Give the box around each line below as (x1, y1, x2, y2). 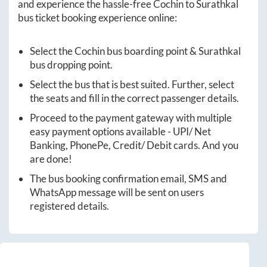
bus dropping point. (30, 58, 113, 71)
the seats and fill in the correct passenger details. (30, 91, 239, 104)
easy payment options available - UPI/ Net (30, 125, 211, 138)
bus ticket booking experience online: (18, 11, 177, 24)
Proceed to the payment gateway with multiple (30, 111, 232, 124)
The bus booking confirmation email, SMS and (30, 172, 227, 185)
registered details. (30, 199, 109, 212)
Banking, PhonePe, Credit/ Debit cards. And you (30, 138, 238, 151)
